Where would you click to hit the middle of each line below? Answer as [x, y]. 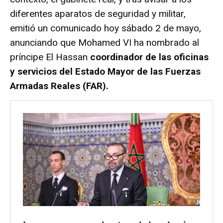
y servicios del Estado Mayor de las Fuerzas [105, 72]
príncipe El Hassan [50, 57]
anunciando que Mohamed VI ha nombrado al [105, 43]
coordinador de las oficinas [149, 57]
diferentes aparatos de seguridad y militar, [98, 14]
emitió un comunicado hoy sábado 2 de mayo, [106, 28]
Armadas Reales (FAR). [59, 86]
